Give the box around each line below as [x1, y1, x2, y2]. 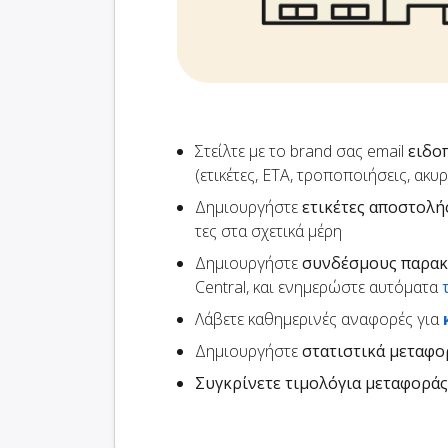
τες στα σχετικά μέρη [195, 220, 342, 243]
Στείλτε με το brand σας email [195, 140, 408, 163]
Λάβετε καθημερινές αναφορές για [195, 308, 443, 331]
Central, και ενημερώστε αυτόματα [195, 276, 442, 299]
